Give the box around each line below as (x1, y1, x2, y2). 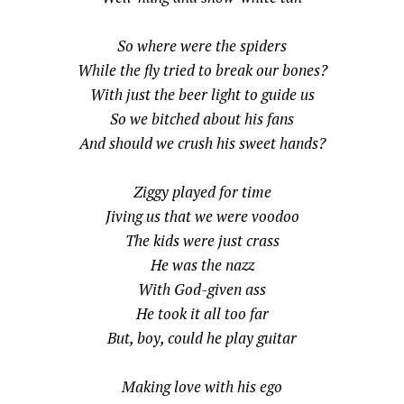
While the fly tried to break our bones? (77, 60, 327, 81)
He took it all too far (135, 303, 269, 325)
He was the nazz (150, 254, 254, 276)
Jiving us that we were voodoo (105, 206, 299, 227)
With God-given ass (138, 279, 266, 300)
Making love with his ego (122, 376, 282, 398)
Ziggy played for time (133, 181, 271, 203)
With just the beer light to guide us (89, 84, 315, 106)
